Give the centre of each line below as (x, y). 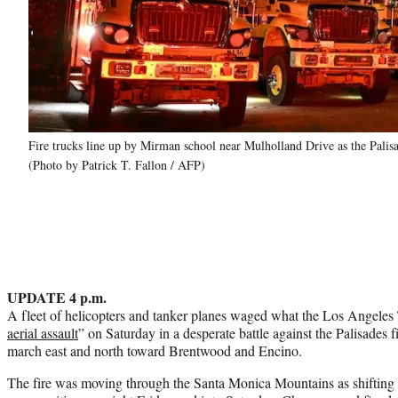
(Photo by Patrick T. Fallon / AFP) (117, 164)
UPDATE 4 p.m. (57, 297)
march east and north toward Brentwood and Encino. (155, 350)
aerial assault (43, 332)
